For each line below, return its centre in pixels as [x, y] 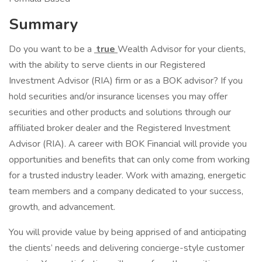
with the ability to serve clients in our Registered [107, 65]
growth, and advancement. [62, 207]
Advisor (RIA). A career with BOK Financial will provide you [128, 144]
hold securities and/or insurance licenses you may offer [118, 96]
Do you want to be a [51, 49]
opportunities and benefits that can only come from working [129, 160]
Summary [44, 24]
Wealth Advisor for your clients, [182, 49]
